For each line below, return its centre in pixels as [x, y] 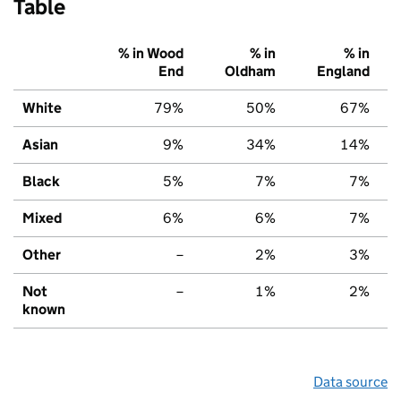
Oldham [250, 71]
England [343, 71]
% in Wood [151, 53]
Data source [350, 381]
